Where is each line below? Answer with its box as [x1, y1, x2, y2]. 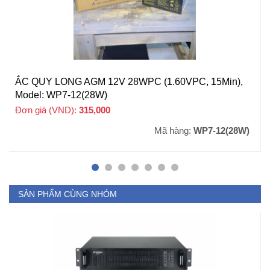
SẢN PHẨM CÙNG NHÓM [18, 189, 117, 199]
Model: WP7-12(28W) [15, 90, 107, 101]
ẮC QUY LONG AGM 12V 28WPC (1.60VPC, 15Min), [15, 77, 243, 87]
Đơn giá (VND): [15, 105, 79, 116]
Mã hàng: [154, 125, 193, 136]
